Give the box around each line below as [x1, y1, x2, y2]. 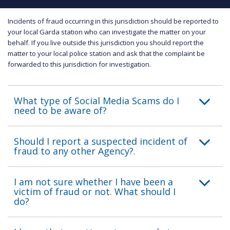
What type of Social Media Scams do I [14, 94, 179, 107]
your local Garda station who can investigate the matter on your [8, 27, 206, 36]
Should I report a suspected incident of [14, 135, 187, 147]
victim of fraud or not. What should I [14, 185, 176, 198]
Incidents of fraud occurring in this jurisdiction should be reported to [8, 16, 219, 26]
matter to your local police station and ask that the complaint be [8, 48, 205, 58]
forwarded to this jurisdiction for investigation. [8, 59, 151, 69]
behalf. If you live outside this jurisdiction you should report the [8, 37, 204, 47]
